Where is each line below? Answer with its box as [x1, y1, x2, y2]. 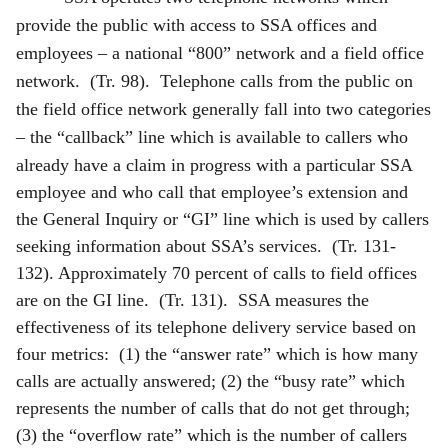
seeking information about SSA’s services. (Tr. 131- [16, 235, 396, 256]
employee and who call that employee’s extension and [16, 181, 408, 202]
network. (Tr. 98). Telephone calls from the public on [16, 70, 413, 91]
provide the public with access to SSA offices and [16, 14, 377, 35]
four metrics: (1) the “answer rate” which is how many [16, 343, 418, 364]
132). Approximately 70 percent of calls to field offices [16, 262, 417, 283]
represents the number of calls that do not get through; [16, 397, 410, 418]
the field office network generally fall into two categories [16, 98, 431, 119]
